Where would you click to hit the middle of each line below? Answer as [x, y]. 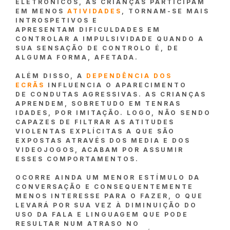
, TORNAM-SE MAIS [166, 11]
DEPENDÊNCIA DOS [129, 76]
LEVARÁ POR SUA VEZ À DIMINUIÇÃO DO [106, 205]
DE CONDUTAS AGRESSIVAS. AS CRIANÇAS [111, 94]
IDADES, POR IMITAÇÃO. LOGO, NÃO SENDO [113, 113]
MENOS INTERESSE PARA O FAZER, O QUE [109, 196]
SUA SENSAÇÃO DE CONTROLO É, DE [97, 48]
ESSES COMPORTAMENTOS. [77, 159]
